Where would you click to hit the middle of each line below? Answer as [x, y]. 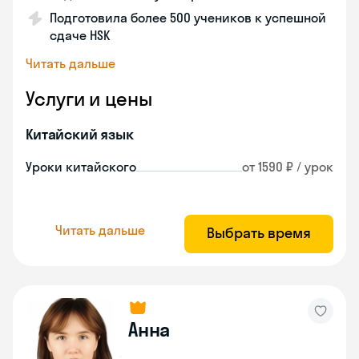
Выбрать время [259, 233]
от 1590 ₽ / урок [288, 167]
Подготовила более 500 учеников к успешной [188, 18]
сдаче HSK [80, 35]
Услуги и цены [89, 99]
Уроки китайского [81, 167]
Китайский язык [80, 134]
